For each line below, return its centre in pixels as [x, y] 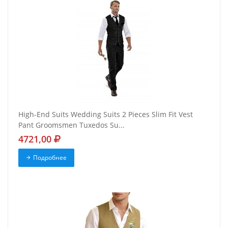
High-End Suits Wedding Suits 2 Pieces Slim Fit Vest [106, 115]
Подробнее [50, 158]
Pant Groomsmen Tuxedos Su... [72, 125]
